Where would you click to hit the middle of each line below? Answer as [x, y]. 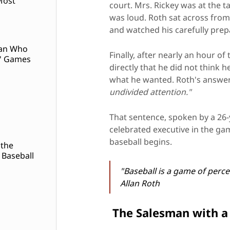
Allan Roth [140, 184]
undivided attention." [150, 92]
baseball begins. [141, 142]
